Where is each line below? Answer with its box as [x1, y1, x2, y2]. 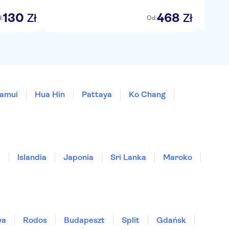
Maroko [163, 152, 192, 162]
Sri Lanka [110, 152, 146, 162]
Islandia [17, 152, 47, 162]
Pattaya [82, 89, 112, 99]
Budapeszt [64, 215, 105, 225]
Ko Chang [129, 89, 166, 99]
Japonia [63, 152, 94, 162]
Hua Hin [35, 89, 65, 99]
